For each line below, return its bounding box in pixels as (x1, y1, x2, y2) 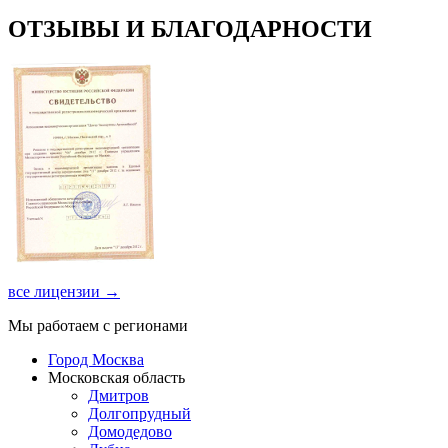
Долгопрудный (88, 404, 191, 422)
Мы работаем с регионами (8, 316, 188, 334)
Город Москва (48, 350, 144, 368)
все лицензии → (8, 282, 120, 300)
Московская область (48, 368, 185, 386)
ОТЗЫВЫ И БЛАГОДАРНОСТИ (8, 15, 372, 42)
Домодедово (88, 422, 172, 440)
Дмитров (88, 386, 149, 404)
